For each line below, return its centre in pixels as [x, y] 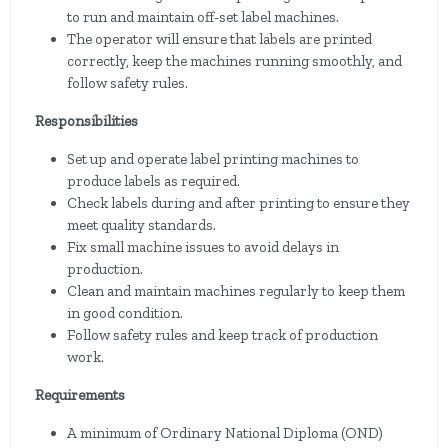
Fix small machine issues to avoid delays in [203, 247]
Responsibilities [86, 121]
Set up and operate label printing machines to [213, 159]
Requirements [80, 395]
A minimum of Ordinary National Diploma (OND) [225, 433]
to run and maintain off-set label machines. [203, 17]
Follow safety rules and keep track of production [222, 335]
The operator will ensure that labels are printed [219, 39]
